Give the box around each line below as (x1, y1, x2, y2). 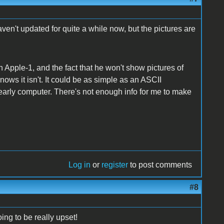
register (101, 160, 128, 169)
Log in (68, 160, 91, 169)
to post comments (128, 160, 192, 169)
